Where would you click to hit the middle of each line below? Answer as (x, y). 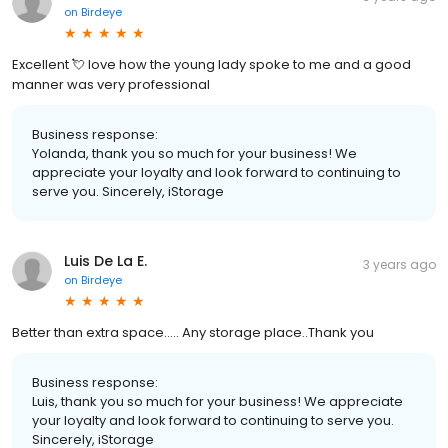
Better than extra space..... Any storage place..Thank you (193, 332)
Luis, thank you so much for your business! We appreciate (217, 401)
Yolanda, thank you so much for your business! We (194, 153)
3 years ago (399, 264)
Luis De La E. (105, 260)
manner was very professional (111, 84)
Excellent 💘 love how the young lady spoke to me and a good (211, 64)
